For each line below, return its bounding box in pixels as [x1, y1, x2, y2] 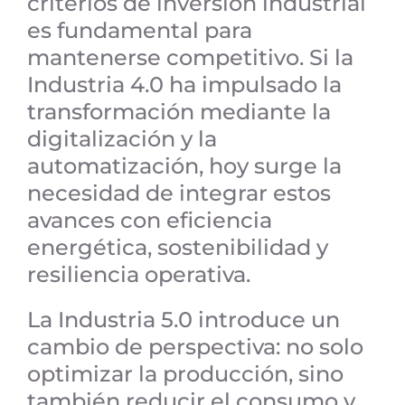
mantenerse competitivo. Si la [26, 43, 353, 71]
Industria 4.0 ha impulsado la [26, 71, 342, 98]
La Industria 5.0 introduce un [26, 306, 340, 333]
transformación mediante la [26, 98, 331, 125]
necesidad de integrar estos [26, 179, 331, 206]
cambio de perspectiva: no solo [26, 333, 363, 360]
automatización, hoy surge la [26, 152, 342, 179]
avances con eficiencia [26, 206, 272, 233]
